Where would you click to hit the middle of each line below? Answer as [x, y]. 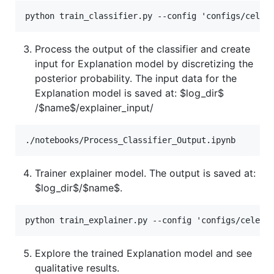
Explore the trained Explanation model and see [143, 254]
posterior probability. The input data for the [136, 79]
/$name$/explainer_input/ [94, 108]
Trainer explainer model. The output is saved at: [145, 173]
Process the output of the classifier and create [143, 49]
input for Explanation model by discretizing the [144, 64]
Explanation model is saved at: [107, 93]
